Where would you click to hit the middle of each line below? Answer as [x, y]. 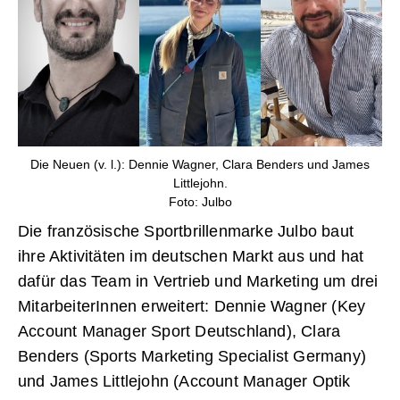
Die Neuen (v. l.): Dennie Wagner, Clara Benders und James [200, 165]
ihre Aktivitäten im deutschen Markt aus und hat [191, 257]
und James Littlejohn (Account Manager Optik [184, 382]
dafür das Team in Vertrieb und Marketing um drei [198, 282]
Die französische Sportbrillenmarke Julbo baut [186, 232]
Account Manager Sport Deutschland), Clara [179, 332]
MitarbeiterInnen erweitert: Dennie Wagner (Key [192, 307]
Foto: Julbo [200, 202]
